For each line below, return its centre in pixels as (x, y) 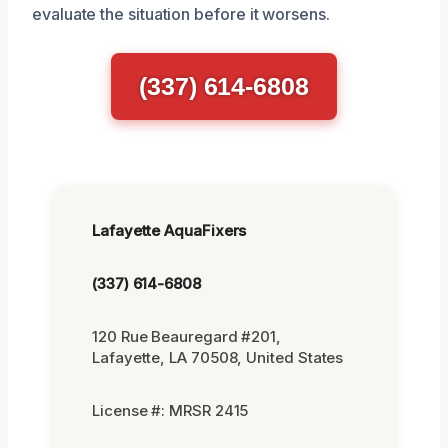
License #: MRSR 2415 (170, 410)
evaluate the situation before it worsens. (181, 13)
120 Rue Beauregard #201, (187, 336)
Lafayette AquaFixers (169, 230)
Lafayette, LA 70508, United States (218, 357)
